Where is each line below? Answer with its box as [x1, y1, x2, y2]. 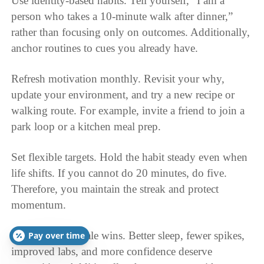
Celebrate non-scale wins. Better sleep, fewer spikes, [11, 229, 245, 242]
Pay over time [28, 230, 85, 241]
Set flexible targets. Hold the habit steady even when [11, 150, 248, 163]
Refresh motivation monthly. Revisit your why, [11, 72, 225, 85]
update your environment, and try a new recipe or [11, 88, 235, 101]
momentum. [11, 198, 67, 211]
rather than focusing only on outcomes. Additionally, [11, 25, 250, 38]
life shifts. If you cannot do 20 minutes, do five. [11, 166, 227, 179]
